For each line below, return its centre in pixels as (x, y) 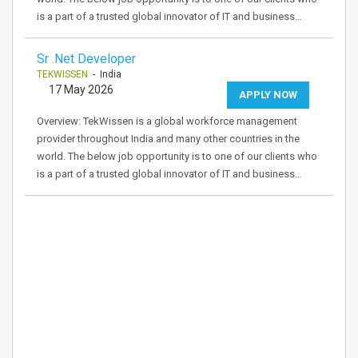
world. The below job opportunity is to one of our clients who (177, 156)
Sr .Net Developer (86, 59)
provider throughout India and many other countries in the (168, 139)
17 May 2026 (81, 89)
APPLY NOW (268, 95)
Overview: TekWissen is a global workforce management (167, 121)
